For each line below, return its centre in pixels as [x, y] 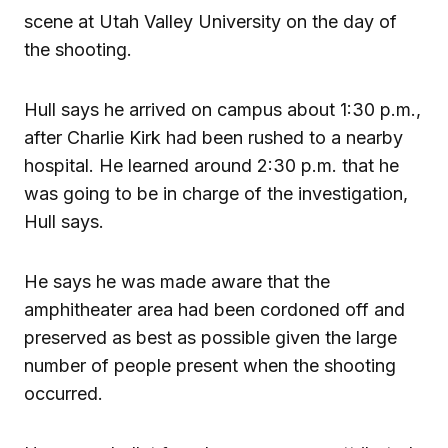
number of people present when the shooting [210, 365]
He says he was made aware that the [177, 281]
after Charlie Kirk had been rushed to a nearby [213, 137]
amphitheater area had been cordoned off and [214, 309]
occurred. [63, 393]
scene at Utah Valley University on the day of [210, 21]
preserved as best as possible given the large [210, 337]
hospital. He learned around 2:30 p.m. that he [211, 165]
